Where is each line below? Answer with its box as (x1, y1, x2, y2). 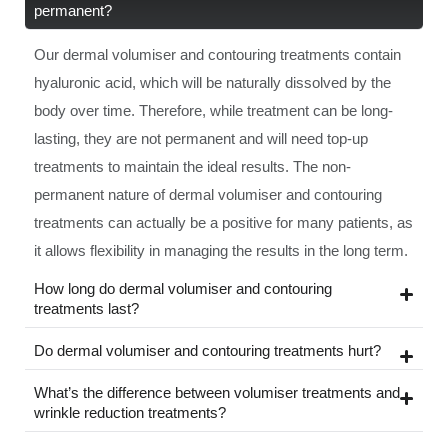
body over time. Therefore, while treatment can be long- (34, 101, 393, 119)
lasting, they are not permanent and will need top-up (34, 129, 368, 147)
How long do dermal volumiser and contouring (34, 279, 332, 297)
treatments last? (34, 299, 139, 317)
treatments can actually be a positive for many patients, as (34, 213, 413, 231)
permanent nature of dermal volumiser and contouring (34, 185, 382, 203)
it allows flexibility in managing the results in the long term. (34, 241, 408, 259)
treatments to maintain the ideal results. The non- (34, 157, 351, 175)
